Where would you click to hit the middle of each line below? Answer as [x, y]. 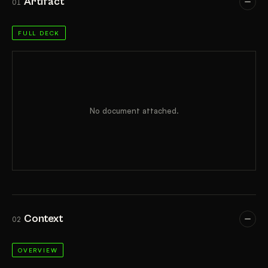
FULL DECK [39, 33]
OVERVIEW [38, 250]
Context [44, 218]
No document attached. [134, 110]
